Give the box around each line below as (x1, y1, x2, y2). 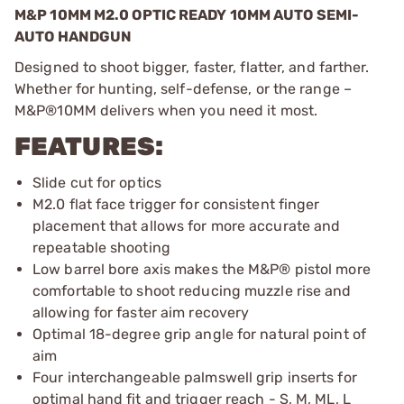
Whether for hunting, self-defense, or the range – (14, 79, 352, 97)
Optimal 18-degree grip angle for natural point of (32, 325, 366, 343)
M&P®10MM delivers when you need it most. (14, 101, 318, 119)
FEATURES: (14, 131, 163, 161)
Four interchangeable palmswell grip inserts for (32, 368, 357, 386)
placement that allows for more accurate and (32, 216, 341, 234)
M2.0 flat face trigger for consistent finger (32, 195, 320, 213)
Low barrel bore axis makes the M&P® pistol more (32, 260, 371, 278)
